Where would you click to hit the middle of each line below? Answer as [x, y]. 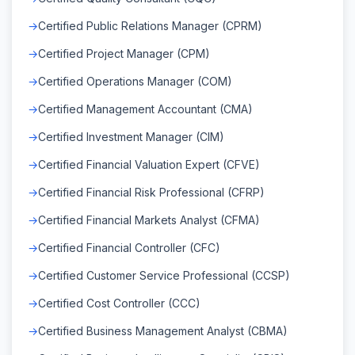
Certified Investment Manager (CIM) [131, 136]
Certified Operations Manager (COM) [135, 81]
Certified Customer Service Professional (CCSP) [164, 275]
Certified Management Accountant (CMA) [145, 109]
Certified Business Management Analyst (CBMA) [163, 330]
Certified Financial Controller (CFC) [129, 247]
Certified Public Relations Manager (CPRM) [150, 25]
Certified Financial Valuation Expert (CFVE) [149, 164]
